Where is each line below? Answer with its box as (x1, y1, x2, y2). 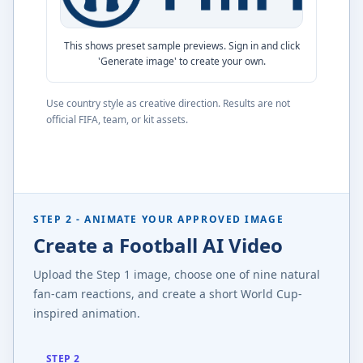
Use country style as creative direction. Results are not (46, 96, 290, 110)
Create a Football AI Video (33, 231, 283, 258)
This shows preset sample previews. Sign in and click (63, 38, 300, 53)
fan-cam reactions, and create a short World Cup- (33, 285, 302, 301)
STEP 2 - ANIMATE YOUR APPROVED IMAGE (33, 211, 284, 226)
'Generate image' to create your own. (97, 53, 266, 68)
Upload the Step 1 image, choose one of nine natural (33, 266, 320, 282)
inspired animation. (33, 305, 140, 321)
